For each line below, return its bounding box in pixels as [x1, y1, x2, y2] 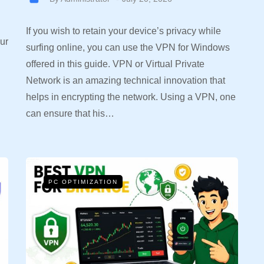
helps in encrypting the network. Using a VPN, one [26, 91, 236, 102]
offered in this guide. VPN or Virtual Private [26, 58, 204, 69]
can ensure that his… [26, 108, 114, 118]
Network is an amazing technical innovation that [26, 75, 225, 85]
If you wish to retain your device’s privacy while [26, 25, 221, 36]
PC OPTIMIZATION [48, 178, 118, 185]
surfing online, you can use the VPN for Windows [26, 42, 230, 52]
